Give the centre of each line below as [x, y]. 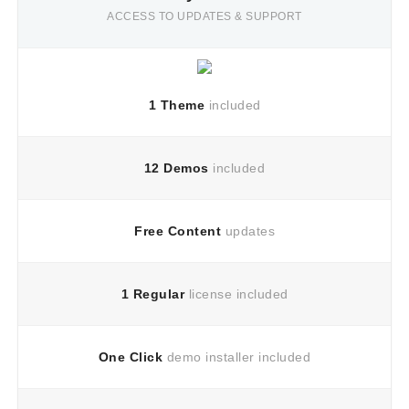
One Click [131, 357]
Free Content [178, 231]
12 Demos [176, 168]
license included [236, 294]
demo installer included [237, 357]
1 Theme [176, 105]
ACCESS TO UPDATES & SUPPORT [204, 16]
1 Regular [152, 294]
